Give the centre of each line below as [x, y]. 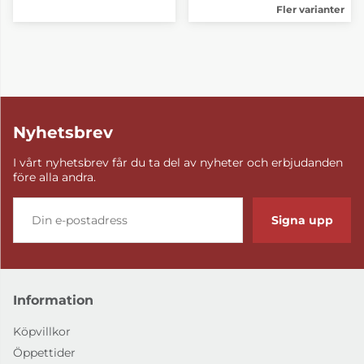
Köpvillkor [42, 332]
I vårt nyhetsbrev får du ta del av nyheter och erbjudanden [178, 162]
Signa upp [302, 220]
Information [53, 300]
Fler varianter [310, 9]
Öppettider [44, 353]
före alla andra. [54, 177]
